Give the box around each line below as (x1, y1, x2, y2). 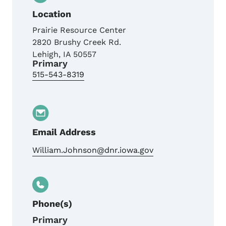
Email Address (32, 127, 96, 138)
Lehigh (32, 49, 59, 60)
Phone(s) (32, 198, 72, 209)
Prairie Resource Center (32, 25, 126, 35)
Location (32, 9, 71, 20)
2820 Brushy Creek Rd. (32, 37, 121, 47)
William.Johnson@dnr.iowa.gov (32, 145, 153, 155)
